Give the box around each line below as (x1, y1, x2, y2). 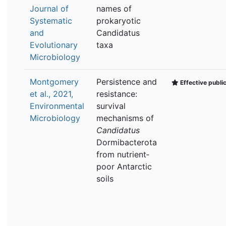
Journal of (30, 3, 69, 14)
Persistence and (96, 76, 157, 87)
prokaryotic (96, 15, 141, 26)
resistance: (96, 88, 137, 99)
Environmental (30, 100, 84, 111)
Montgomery (30, 76, 79, 87)
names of (96, 3, 132, 14)
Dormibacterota (96, 137, 157, 147)
